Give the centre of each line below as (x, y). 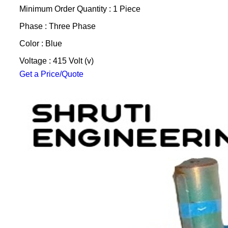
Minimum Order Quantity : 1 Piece (80, 9)
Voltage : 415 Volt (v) (56, 61)
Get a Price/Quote (51, 74)
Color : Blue (40, 44)
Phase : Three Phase (57, 26)
